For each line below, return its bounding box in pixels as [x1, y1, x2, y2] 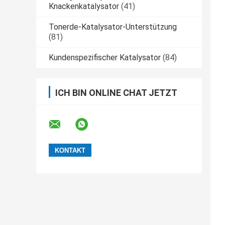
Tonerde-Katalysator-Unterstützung [49, 22, 177, 32]
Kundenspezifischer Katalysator [49, 53, 161, 63]
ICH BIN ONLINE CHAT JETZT [55, 87, 177, 98]
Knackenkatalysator [49, 2, 119, 12]
